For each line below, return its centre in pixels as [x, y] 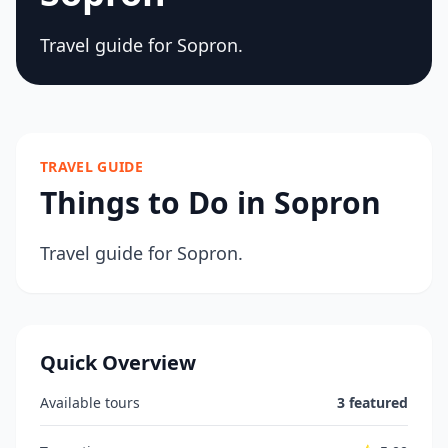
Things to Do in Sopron [210, 202]
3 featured [372, 402]
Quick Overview [118, 362]
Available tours [90, 402]
